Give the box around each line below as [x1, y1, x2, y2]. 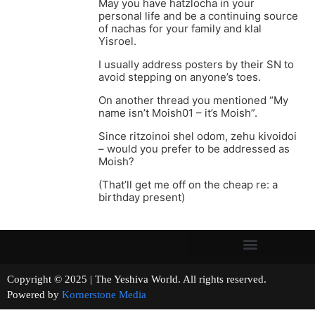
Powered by [7, 289, 62, 301]
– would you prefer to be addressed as [98, 142, 290, 156]
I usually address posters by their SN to [98, 58, 294, 72]
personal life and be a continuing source [98, 9, 298, 23]
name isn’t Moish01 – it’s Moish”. [98, 106, 257, 120]
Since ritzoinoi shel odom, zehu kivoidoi [98, 129, 297, 143]
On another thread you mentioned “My [98, 94, 288, 108]
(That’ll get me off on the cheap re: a [98, 178, 278, 192]
